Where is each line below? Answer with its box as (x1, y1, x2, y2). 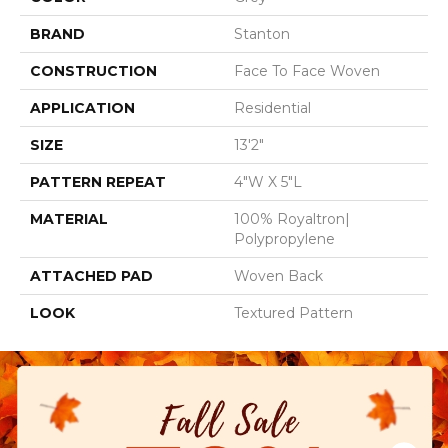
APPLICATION (30, 99, 135, 117)
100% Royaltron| (234, 210, 350, 228)
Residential (234, 99, 311, 117)
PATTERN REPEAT (30, 173, 166, 191)
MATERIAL (30, 210, 108, 228)
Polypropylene (234, 230, 335, 248)
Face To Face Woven (234, 62, 380, 80)
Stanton (234, 25, 290, 43)
